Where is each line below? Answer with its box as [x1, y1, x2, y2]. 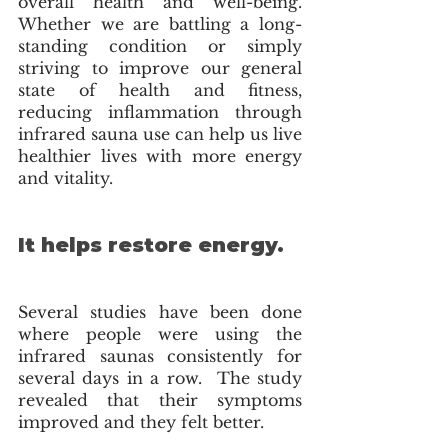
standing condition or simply [18, 36, 302, 57]
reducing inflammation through [18, 102, 302, 123]
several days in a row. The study [18, 368, 302, 389]
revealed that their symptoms [18, 390, 302, 411]
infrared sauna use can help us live [18, 124, 302, 145]
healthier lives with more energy [18, 146, 302, 167]
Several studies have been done [18, 302, 302, 323]
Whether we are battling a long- [18, 14, 302, 35]
